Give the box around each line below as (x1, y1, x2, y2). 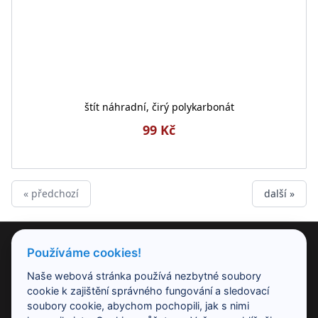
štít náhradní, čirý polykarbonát (84, 100, 234, 114)
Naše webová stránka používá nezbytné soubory (27, 269, 262, 282)
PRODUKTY (14, 240, 75, 256)
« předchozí (23, 187, 79, 200)
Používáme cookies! (27, 245, 142, 260)
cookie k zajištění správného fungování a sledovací (27, 284, 270, 297)
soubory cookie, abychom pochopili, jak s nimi (27, 299, 250, 312)
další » (264, 187, 295, 200)
